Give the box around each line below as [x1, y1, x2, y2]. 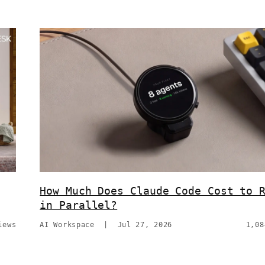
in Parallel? [40, 198, 118, 211]
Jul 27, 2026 [117, 220, 173, 229]
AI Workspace [40, 220, 95, 229]
